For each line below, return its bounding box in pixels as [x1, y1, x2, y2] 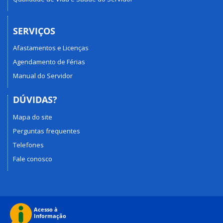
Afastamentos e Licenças [13, 43, 89, 53]
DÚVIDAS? [13, 94, 57, 106]
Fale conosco [13, 154, 52, 163]
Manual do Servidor [13, 71, 73, 81]
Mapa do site [13, 112, 52, 121]
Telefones [13, 140, 44, 149]
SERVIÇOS [13, 24, 55, 37]
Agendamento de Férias [13, 57, 85, 67]
